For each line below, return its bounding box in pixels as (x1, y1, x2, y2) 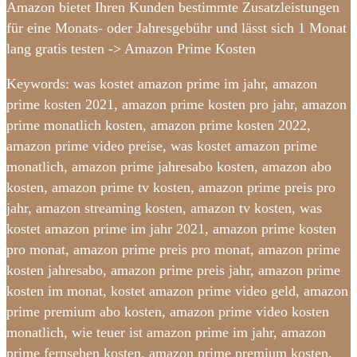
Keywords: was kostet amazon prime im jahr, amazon (6, 76, 317, 92)
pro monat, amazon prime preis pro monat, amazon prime (6, 241, 340, 258)
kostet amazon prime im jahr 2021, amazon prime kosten (6, 221, 336, 237)
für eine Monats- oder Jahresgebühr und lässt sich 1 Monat (6, 20, 347, 37)
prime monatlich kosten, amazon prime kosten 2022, (6, 117, 311, 134)
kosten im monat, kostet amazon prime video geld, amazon (6, 283, 348, 300)
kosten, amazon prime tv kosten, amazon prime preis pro (6, 179, 335, 196)
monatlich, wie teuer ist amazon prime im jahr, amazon (6, 324, 326, 341)
